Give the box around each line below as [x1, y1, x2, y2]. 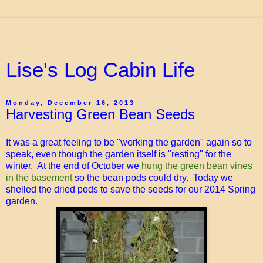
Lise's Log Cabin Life [6, 59, 195, 81]
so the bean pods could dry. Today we [72, 172, 233, 183]
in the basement [6, 172, 72, 183]
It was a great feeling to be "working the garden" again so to [6, 137, 252, 147]
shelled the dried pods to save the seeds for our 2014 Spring [6, 184, 255, 194]
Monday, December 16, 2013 [6, 99, 135, 106]
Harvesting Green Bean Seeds [6, 106, 195, 122]
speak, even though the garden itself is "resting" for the [6, 149, 231, 159]
